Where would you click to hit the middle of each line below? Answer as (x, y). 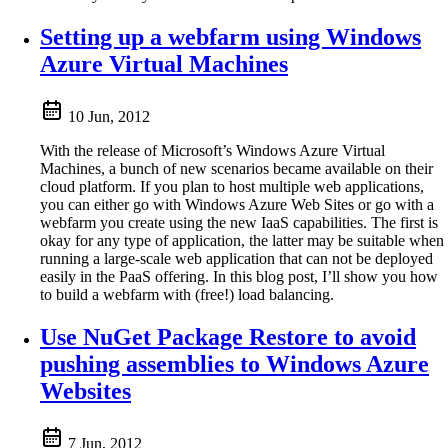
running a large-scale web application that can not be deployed (236, 258)
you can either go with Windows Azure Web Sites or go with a (237, 204)
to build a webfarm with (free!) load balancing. (187, 294)
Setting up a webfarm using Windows (230, 36)
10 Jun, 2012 (109, 116)
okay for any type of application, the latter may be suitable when (242, 240)
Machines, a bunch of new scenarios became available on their (236, 168)
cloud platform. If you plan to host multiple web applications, (232, 186)
